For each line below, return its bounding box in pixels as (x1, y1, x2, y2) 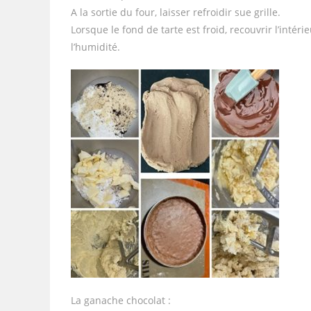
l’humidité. (71, 40, 120, 53)
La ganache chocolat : (71, 293, 171, 307)
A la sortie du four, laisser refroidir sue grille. (71, 5, 280, 19)
